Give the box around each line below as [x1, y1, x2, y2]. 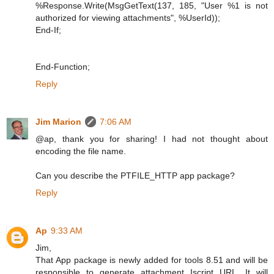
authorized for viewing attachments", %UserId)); [35, 12, 220, 23]
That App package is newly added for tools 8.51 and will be [35, 254, 268, 265]
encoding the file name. [35, 146, 126, 156]
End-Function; [35, 61, 90, 72]
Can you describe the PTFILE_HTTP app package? [35, 170, 235, 180]
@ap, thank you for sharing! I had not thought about [35, 133, 268, 144]
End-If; [35, 24, 61, 35]
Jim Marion [35, 116, 81, 127]
